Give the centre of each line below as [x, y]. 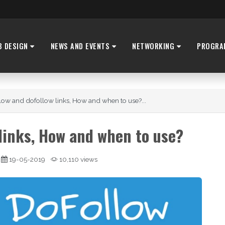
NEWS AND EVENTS [81, 46]
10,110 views [78, 159]
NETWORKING [154, 46]
